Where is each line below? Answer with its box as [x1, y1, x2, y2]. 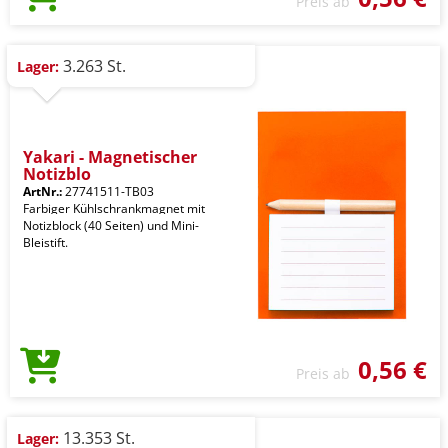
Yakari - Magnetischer [23, 146, 197, 168]
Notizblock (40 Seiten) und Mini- [23, 217, 199, 234]
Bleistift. [23, 234, 68, 251]
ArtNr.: [23, 183, 62, 200]
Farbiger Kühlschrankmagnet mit [23, 200, 205, 217]
